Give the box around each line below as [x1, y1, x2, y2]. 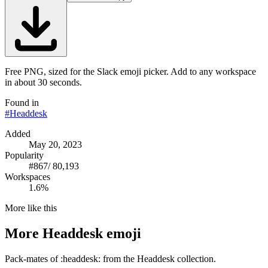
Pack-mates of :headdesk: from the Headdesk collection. [5, 253, 216, 264]
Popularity [5, 150, 44, 160]
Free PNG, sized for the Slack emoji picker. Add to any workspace [5, 66, 256, 77]
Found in [5, 97, 39, 108]
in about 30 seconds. [5, 77, 82, 87]
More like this [5, 202, 57, 213]
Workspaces [5, 171, 50, 182]
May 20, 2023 [29, 139, 82, 150]
